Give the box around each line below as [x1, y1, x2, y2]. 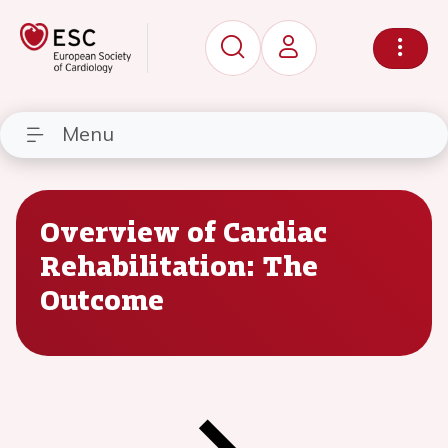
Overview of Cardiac [40, 211, 327, 251]
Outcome [40, 279, 164, 319]
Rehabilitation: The [40, 245, 318, 285]
